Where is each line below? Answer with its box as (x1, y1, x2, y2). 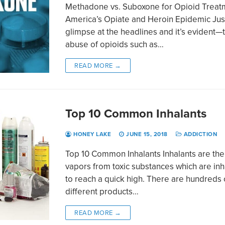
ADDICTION (182, 130, 217, 138)
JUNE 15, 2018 (126, 130, 168, 138)
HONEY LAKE (71, 130, 111, 138)
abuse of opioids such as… (65, 38, 164, 50)
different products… (65, 185, 139, 197)
